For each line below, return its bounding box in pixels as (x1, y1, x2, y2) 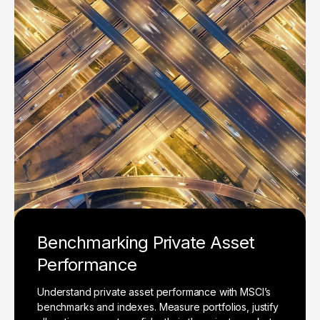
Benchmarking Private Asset (37, 232, 255, 254)
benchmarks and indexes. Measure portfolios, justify (37, 301, 279, 314)
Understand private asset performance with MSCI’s (37, 286, 271, 299)
